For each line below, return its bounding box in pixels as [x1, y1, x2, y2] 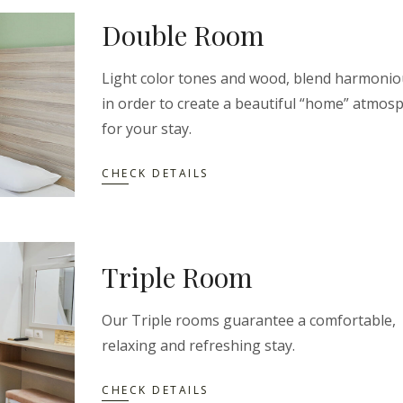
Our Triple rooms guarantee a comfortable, [102, 310, 396, 330]
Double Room [102, 17, 264, 53]
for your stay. [102, 119, 192, 139]
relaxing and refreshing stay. [102, 336, 295, 355]
